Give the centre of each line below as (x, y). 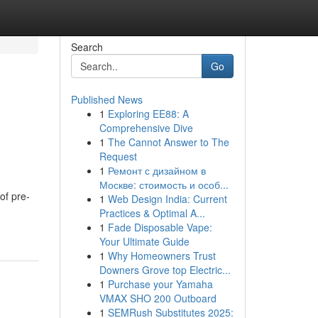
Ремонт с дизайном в (157, 170)
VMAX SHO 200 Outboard (158, 298)
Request (118, 156)
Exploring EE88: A (148, 114)
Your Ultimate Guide (144, 241)
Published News (106, 99)
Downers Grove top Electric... (165, 270)
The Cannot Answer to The (168, 142)
